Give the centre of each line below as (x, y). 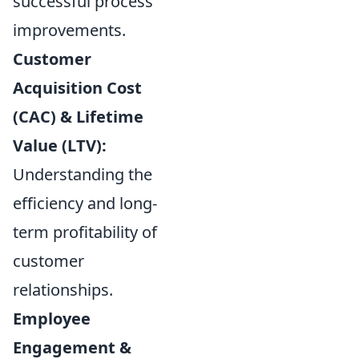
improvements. (69, 30)
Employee (52, 319)
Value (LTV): (60, 145)
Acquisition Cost (77, 88)
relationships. (63, 290)
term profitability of (85, 232)
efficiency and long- (85, 203)
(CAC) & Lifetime (78, 117)
